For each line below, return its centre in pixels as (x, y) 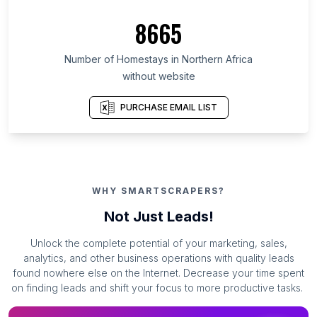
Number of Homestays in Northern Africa (158, 59)
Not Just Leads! (158, 217)
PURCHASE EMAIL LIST (168, 107)
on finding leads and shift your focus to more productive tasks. (157, 288)
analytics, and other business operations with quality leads (158, 258)
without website (158, 76)
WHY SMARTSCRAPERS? (158, 191)
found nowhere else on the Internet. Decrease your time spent (158, 273)
